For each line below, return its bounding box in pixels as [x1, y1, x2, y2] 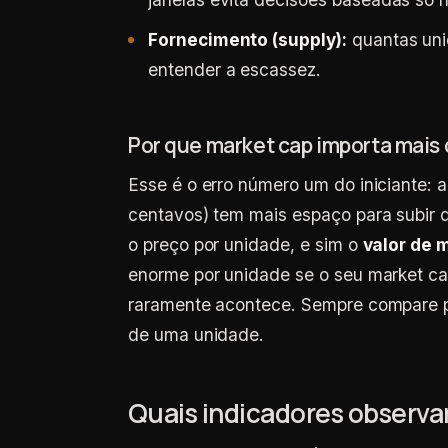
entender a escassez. [148, 59, 321, 80]
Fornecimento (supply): [148, 29, 347, 50]
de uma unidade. [128, 324, 265, 345]
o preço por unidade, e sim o [128, 234, 363, 255]
